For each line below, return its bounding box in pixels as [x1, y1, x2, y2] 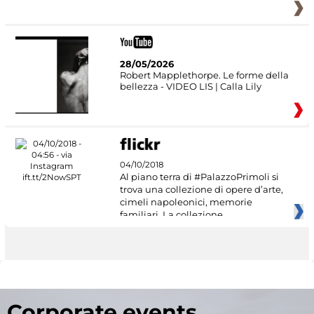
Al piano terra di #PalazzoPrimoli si [119, 170, 279, 182]
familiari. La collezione [119, 208, 223, 220]
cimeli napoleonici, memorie [119, 196, 252, 207]
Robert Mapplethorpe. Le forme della [119, 69, 289, 81]
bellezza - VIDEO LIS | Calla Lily [119, 81, 261, 93]
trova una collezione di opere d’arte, [119, 183, 283, 195]
